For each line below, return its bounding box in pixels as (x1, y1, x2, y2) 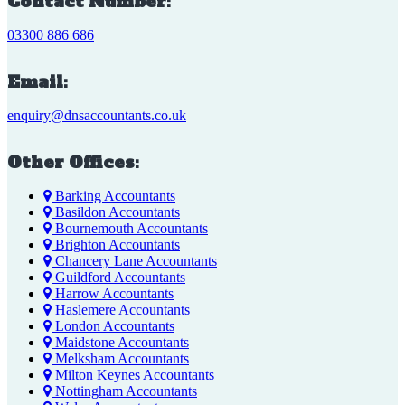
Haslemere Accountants (52, 302, 190, 318)
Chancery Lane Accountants (52, 253, 217, 269)
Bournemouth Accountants (52, 221, 208, 237)
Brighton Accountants (52, 237, 180, 253)
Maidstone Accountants (52, 334, 189, 351)
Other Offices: (7, 151, 139, 174)
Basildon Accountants (52, 204, 180, 221)
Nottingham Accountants (52, 383, 197, 400)
